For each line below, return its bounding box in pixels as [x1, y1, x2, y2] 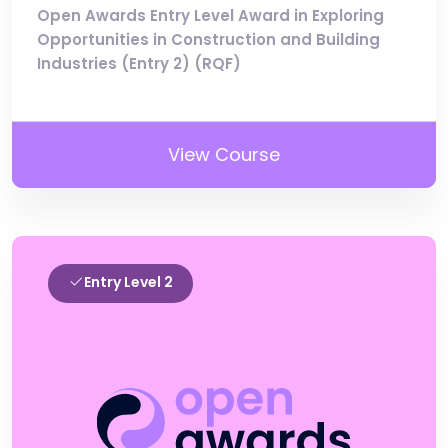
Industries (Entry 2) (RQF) [37, 52, 241, 74]
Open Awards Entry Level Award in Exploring [37, 4, 384, 26]
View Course [168, 141, 280, 167]
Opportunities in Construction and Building [37, 28, 380, 50]
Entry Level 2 [84, 271, 173, 292]
